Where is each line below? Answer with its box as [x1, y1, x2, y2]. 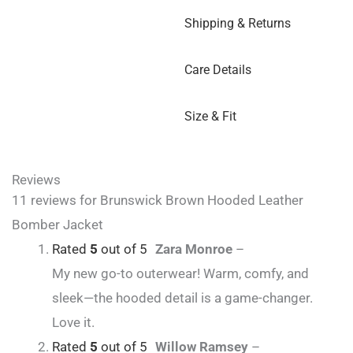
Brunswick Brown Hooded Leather [100, 192, 303, 209]
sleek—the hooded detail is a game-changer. [52, 290, 313, 307]
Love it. [52, 314, 95, 331]
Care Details [184, 62, 251, 78]
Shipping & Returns [184, 16, 291, 32]
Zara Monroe [155, 241, 236, 258]
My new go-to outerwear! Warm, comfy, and [52, 266, 309, 282]
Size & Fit [184, 109, 236, 124]
